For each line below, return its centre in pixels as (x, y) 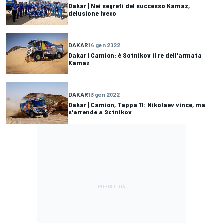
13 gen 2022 (104, 94)
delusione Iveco (92, 13)
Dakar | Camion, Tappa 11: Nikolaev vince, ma (137, 105)
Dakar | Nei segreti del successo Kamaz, (129, 5)
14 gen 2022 (104, 45)
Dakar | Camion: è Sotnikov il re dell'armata (135, 55)
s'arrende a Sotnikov (100, 112)
